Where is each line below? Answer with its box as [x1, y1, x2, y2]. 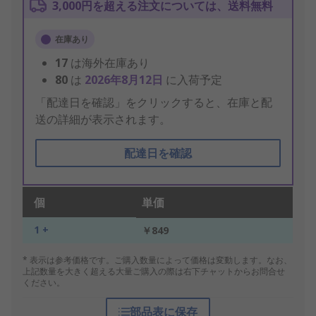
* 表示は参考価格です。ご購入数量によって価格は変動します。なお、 [23, 254, 292, 267]
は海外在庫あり [71, 55, 150, 71]
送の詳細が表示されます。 [35, 111, 171, 128]
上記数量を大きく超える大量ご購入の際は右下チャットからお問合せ [23, 265, 285, 278]
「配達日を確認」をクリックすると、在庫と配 [35, 95, 272, 111]
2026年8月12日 [85, 72, 166, 88]
